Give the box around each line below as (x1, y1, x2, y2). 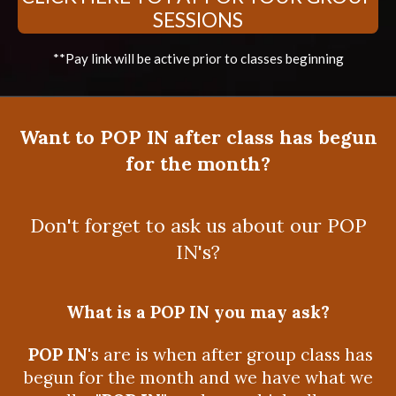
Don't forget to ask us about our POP (29, 212, 367, 238)
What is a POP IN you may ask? (66, 301, 330, 323)
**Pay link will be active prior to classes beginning (52, 49, 344, 66)
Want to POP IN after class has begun (19, 124, 377, 149)
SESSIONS (153, 8, 243, 33)
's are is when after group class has (87, 344, 373, 366)
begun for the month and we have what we (23, 367, 373, 389)
